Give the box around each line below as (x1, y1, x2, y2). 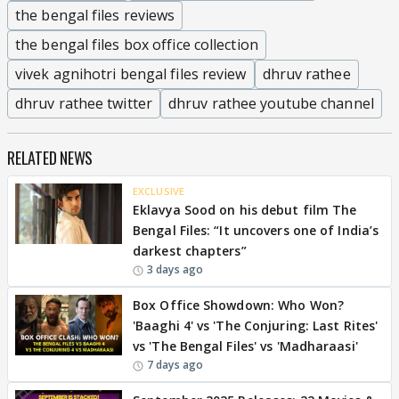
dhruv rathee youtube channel (168, 94, 374, 113)
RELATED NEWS (7, 146, 93, 169)
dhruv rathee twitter (15, 94, 152, 113)
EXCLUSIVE (133, 184, 184, 198)
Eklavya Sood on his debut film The (133, 201, 357, 218)
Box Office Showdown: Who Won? (133, 297, 344, 313)
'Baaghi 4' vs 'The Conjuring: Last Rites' (133, 317, 379, 334)
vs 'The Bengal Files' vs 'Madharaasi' (133, 338, 358, 354)
